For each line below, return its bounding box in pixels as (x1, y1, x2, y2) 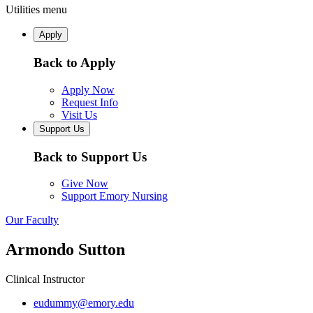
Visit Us (61, 108, 97, 121)
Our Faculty (6, 214, 59, 226)
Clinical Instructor (6, 273, 85, 286)
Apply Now (61, 83, 115, 96)
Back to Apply (34, 55, 116, 71)
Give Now (61, 177, 108, 190)
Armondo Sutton (6, 240, 125, 259)
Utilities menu (6, 3, 67, 16)
